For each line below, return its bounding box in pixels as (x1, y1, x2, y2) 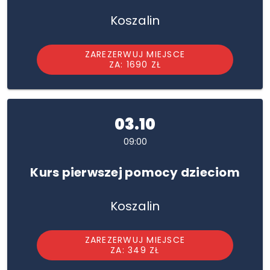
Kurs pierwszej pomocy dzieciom (30, 164, 240, 181)
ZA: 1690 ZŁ (108, 58, 162, 71)
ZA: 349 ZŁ (110, 244, 160, 256)
